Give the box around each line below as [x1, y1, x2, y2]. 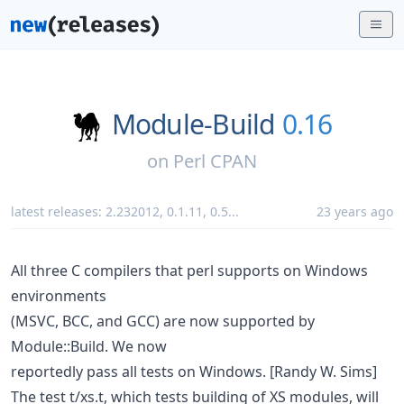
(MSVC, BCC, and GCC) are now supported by [11, 310, 315, 331]
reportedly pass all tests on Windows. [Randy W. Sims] [11, 361, 377, 381]
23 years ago [317, 202, 393, 220]
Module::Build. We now [11, 335, 167, 356]
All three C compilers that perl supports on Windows [11, 260, 368, 280]
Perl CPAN [173, 148, 257, 173]
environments [11, 285, 106, 306]
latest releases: [11, 202, 106, 220]
